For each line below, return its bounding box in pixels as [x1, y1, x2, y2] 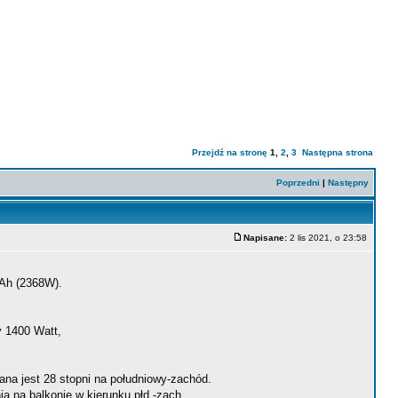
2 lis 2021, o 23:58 [287, 233, 370, 243]
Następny [328, 178, 369, 187]
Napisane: [243, 233, 287, 243]
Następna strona [302, 147, 373, 157]
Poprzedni [276, 178, 320, 187]
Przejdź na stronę [192, 147, 267, 157]
